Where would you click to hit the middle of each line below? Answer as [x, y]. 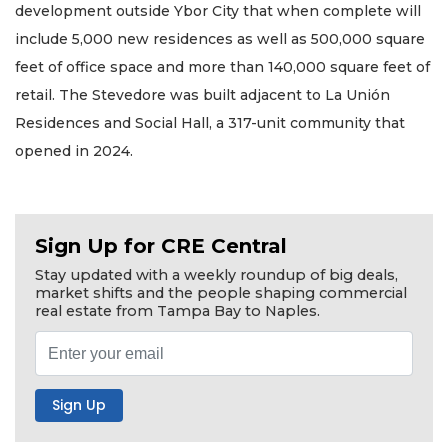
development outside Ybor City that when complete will [218, 11]
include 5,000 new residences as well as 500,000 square [220, 39]
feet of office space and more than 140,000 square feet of [222, 67]
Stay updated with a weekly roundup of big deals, [216, 275]
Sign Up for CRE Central [161, 246]
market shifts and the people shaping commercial [221, 293]
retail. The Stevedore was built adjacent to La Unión [202, 95]
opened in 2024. [74, 151]
